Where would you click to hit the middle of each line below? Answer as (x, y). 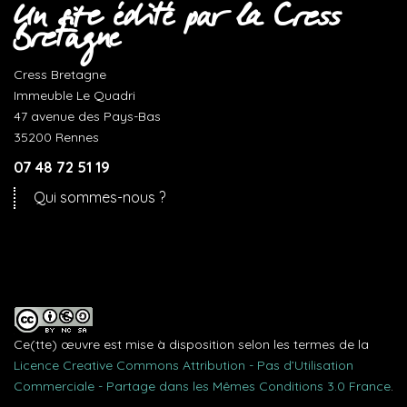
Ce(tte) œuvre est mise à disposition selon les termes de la (191, 344)
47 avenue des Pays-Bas (87, 116)
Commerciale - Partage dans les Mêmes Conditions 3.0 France (202, 386)
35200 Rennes (56, 137)
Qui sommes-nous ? (99, 197)
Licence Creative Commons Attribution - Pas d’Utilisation (184, 365)
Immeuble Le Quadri (74, 95)
